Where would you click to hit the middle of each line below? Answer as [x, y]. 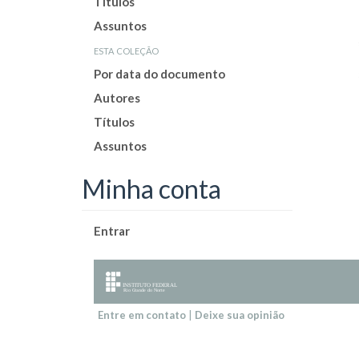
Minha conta [151, 189]
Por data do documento [159, 74]
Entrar [112, 231]
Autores [117, 98]
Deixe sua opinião [240, 315]
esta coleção [126, 50]
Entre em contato [142, 315]
